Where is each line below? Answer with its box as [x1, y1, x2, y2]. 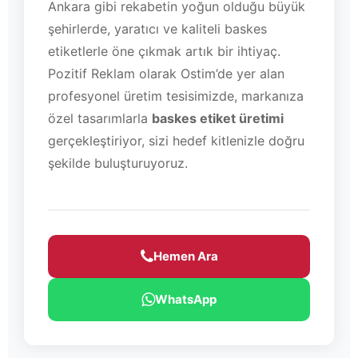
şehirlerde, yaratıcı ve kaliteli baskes [48, 20, 267, 37]
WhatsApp [155, 291, 217, 307]
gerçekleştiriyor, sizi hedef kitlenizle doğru [48, 132, 304, 149]
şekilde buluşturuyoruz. [48, 154, 188, 171]
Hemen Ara [153, 248, 218, 264]
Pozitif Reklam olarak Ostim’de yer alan [48, 65, 284, 82]
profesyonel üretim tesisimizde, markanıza [48, 87, 304, 104]
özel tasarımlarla [48, 109, 152, 126]
